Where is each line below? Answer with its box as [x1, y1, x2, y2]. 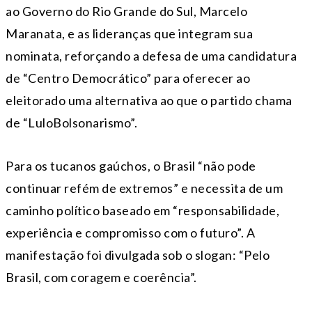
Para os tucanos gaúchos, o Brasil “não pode [6, 158, 256, 174]
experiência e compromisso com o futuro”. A [6, 225, 255, 241]
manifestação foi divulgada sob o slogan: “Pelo [6, 247, 270, 263]
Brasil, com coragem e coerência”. [6, 270, 197, 286]
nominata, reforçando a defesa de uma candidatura [6, 48, 297, 64]
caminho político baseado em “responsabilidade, [6, 203, 279, 219]
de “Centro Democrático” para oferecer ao [6, 70, 250, 86]
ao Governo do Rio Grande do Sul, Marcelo [6, 3, 247, 19]
